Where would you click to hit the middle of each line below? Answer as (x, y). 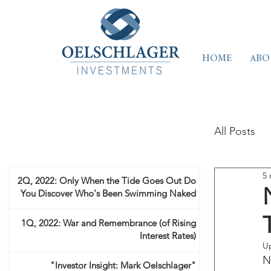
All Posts (235, 131)
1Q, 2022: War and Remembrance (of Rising (109, 223)
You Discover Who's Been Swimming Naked (108, 193)
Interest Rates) (168, 236)
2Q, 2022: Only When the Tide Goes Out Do (107, 181)
